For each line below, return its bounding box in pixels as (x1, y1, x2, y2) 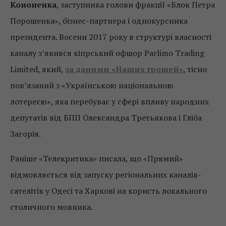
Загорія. (10, 128, 41, 139)
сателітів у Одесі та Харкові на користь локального (10, 185, 207, 196)
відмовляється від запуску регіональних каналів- (10, 168, 201, 180)
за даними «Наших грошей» (65, 63, 183, 75)
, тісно (183, 63, 207, 75)
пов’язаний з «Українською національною (10, 79, 174, 91)
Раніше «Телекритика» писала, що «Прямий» (10, 152, 183, 164)
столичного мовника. (10, 201, 93, 212)
